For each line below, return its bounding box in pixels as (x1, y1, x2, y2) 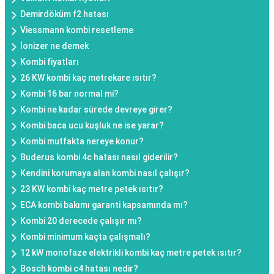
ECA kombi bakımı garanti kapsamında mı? (20, 200, 188, 210)
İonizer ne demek (20, 41, 89, 51)
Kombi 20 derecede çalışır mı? (20, 216, 142, 226)
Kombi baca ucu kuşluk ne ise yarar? (20, 120, 164, 131)
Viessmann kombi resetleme (20, 25, 133, 35)
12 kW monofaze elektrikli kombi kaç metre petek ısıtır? (20, 248, 242, 258)
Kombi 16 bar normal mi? (20, 89, 119, 99)
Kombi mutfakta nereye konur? (20, 136, 144, 147)
